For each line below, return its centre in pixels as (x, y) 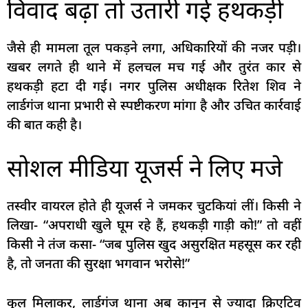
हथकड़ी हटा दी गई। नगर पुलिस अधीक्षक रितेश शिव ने (154, 86)
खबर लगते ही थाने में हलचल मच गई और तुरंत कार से (154, 66)
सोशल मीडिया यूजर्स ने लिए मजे (145, 168)
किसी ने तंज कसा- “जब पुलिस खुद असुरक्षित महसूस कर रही (154, 244)
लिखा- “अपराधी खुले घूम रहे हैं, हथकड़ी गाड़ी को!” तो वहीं (154, 225)
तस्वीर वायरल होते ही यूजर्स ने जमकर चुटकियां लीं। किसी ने (154, 206)
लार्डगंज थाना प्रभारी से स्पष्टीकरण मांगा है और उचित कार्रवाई (154, 105)
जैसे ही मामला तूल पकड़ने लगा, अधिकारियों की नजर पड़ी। (154, 47)
